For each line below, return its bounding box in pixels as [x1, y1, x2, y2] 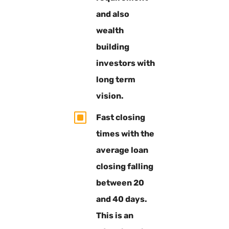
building [96, 41, 129, 52]
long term [96, 74, 135, 84]
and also [96, 9, 129, 19]
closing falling [96, 161, 153, 171]
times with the [96, 128, 154, 139]
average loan [96, 145, 148, 155]
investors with [96, 58, 155, 68]
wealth [96, 25, 124, 35]
